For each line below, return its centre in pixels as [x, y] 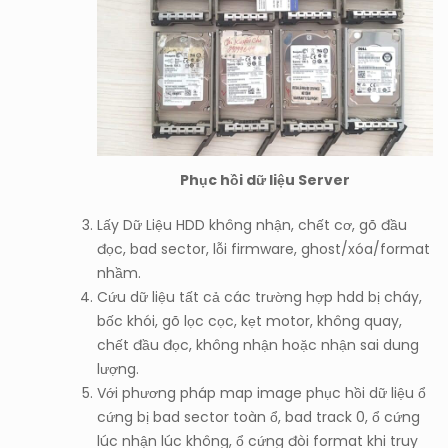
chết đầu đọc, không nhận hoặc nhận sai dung [258, 344]
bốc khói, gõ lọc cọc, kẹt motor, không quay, [249, 320]
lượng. [118, 368]
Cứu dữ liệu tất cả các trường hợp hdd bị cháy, [259, 296]
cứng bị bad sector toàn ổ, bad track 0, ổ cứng [258, 416]
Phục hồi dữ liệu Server [265, 179]
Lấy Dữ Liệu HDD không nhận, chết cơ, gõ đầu [252, 224]
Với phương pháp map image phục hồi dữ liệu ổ [261, 392]
